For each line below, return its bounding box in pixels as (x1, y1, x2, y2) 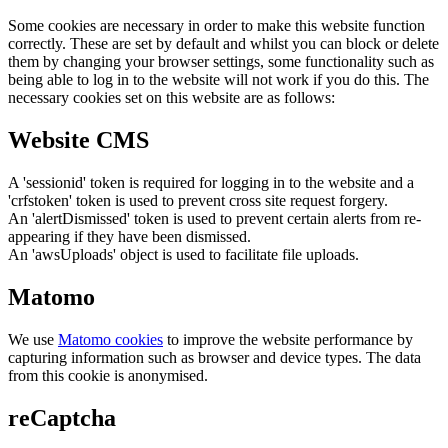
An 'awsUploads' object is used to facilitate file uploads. (8, 246, 359, 264)
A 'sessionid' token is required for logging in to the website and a (8, 174, 414, 192)
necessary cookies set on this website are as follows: (8, 89, 335, 107)
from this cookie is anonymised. (8, 366, 208, 384)
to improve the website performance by (163, 330, 413, 348)
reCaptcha (8, 404, 116, 431)
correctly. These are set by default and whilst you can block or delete (8, 35, 439, 53)
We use (8, 330, 58, 348)
